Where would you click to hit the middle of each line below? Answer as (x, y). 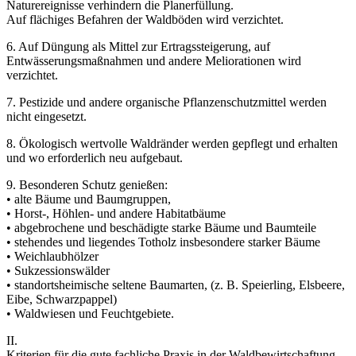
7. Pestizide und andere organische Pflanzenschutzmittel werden (166, 102)
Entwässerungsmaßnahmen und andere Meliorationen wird (154, 60)
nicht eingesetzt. (46, 116)
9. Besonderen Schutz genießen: (87, 184)
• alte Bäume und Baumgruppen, (89, 199)
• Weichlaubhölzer (52, 256)
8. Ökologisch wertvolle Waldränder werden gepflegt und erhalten (172, 143)
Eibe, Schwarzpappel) (62, 299)
